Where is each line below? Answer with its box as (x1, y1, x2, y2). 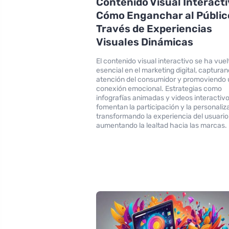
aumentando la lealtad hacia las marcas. (96, 121, 227, 130)
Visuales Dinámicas (96, 35, 194, 48)
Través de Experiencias (96, 22, 213, 35)
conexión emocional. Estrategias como (96, 84, 222, 93)
